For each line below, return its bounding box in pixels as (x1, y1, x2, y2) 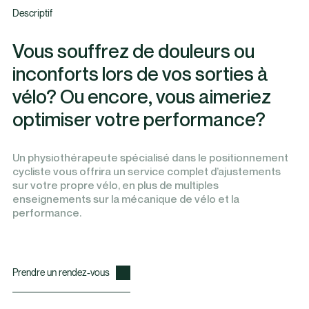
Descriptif (12, 8, 52, 19)
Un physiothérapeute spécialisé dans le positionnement (12, 151, 288, 165)
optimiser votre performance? (12, 107, 266, 130)
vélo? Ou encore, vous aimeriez (12, 84, 271, 108)
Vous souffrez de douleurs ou (12, 39, 255, 62)
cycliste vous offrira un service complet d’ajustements (12, 165, 281, 179)
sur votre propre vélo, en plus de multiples (12, 179, 219, 192)
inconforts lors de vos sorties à (12, 61, 268, 85)
